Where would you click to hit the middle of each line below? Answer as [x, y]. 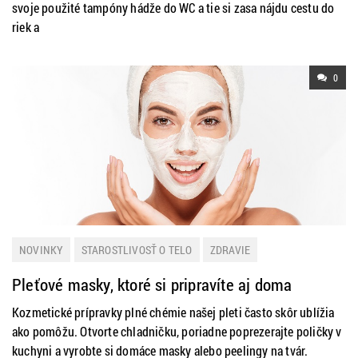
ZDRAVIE [230, 250]
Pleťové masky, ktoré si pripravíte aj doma [152, 284]
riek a [26, 27]
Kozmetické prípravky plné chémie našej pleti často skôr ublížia [173, 312]
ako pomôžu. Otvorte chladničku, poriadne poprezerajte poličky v [177, 331]
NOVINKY [42, 250]
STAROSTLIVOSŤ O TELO [137, 250]
